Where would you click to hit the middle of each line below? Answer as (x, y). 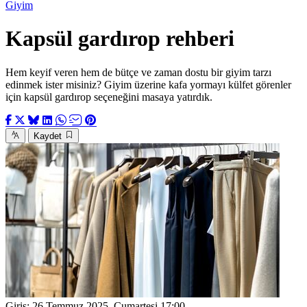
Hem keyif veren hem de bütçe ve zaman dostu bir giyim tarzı (138, 72)
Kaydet (48, 136)
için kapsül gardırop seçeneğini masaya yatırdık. (109, 97)
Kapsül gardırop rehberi (120, 39)
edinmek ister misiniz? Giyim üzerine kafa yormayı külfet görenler (148, 84)
